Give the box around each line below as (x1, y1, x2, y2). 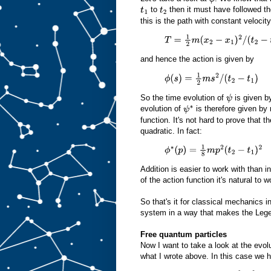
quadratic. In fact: (140, 126, 202, 135)
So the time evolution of (140, 93, 226, 102)
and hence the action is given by (140, 54, 254, 64)
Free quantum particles (140, 230, 227, 240)
